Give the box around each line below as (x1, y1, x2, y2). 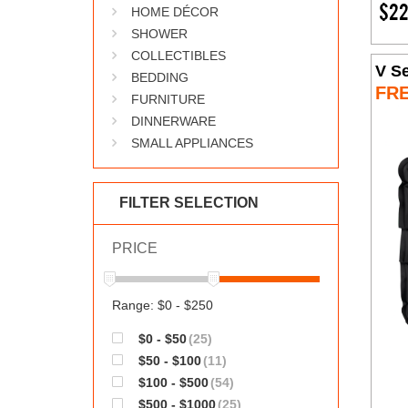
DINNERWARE (131, 114, 216, 128)
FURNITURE (131, 92, 205, 107)
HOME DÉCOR (131, 5, 219, 19)
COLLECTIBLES (131, 48, 226, 63)
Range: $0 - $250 (112, 298, 213, 312)
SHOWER (131, 26, 188, 41)
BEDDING (131, 70, 189, 85)
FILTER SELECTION (119, 195, 259, 210)
